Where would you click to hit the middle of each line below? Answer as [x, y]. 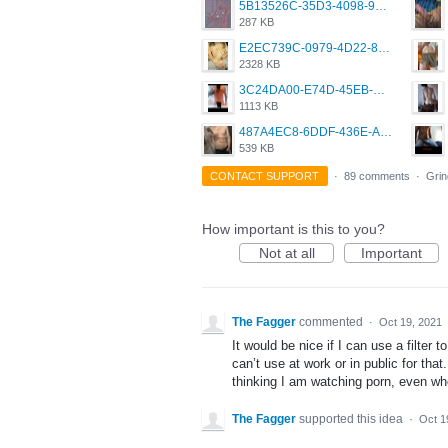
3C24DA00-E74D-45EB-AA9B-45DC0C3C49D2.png [379, 90]
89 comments [376, 176]
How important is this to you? [293, 229]
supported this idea [352, 419]
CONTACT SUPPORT [265, 176]
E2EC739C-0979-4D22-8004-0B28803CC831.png [384, 48]
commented [332, 322]
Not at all [286, 253]
